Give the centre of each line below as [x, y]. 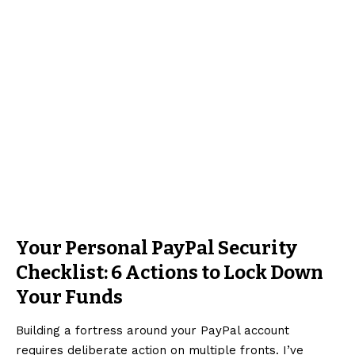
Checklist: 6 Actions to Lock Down [170, 273]
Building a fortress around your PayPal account [153, 331]
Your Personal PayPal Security [157, 248]
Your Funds [69, 298]
